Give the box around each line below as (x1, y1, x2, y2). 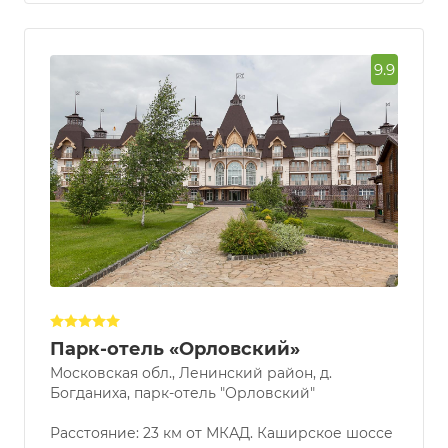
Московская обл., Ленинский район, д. (50, 364, 332, 383)
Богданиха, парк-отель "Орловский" (50, 384, 315, 403)
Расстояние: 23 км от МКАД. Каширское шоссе (50, 424, 393, 443)
